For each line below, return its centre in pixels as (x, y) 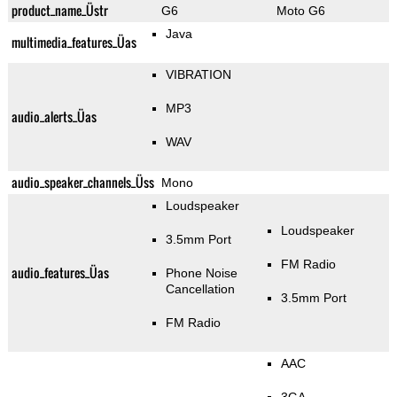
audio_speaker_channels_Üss (82, 183)
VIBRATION (198, 75)
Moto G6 (300, 11)
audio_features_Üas (60, 273)
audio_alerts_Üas (54, 117)
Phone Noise (201, 273)
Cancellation (200, 289)
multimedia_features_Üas (74, 43)
